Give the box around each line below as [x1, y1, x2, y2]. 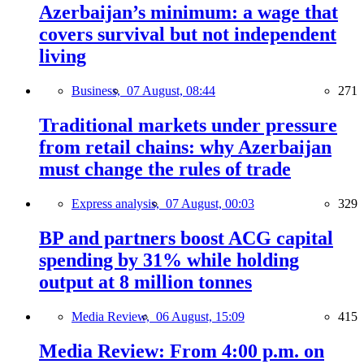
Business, [71, 84, 127, 98]
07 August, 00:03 [166, 196, 254, 210]
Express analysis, [71, 196, 166, 210]
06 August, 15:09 [156, 309, 245, 323]
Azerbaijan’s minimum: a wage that [39, 2, 338, 24]
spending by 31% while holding [39, 249, 299, 271]
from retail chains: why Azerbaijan [39, 136, 331, 158]
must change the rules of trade [39, 158, 291, 180]
